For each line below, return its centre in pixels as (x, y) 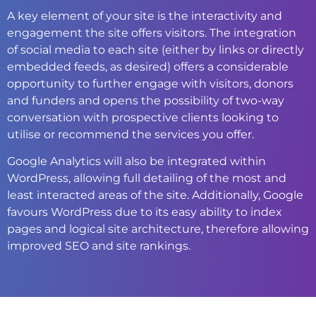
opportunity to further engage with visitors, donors (150, 83)
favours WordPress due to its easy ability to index (145, 212)
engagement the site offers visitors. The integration (152, 32)
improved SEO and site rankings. (99, 246)
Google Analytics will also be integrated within (136, 162)
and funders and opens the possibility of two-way (146, 100)
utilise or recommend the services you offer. (130, 134)
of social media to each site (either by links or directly (156, 49)
